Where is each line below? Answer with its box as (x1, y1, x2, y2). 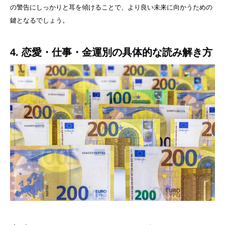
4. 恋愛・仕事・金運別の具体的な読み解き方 (10, 47, 212, 58)
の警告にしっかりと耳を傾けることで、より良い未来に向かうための (10, 4, 212, 12)
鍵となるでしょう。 (10, 17, 69, 25)
